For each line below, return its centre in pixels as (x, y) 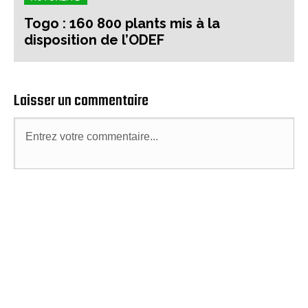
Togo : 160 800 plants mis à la (122, 24)
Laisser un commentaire (81, 101)
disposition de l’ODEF (94, 40)
